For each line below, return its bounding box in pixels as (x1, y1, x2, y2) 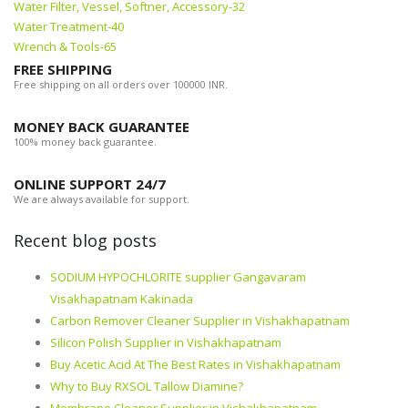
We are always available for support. (14, 192, 189, 207)
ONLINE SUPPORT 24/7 (14, 175, 166, 194)
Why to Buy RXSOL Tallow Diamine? (50, 378, 243, 395)
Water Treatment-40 (14, 18, 124, 36)
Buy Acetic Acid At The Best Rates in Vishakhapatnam (50, 356, 341, 373)
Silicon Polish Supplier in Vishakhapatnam (50, 334, 281, 352)
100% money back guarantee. (14, 135, 157, 149)
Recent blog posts (14, 229, 157, 252)
